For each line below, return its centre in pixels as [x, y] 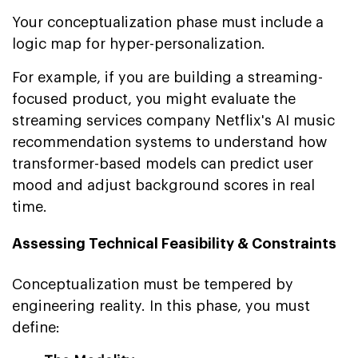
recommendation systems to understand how [169, 142]
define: [36, 327]
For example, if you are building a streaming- [167, 77]
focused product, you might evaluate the [154, 99]
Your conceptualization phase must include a [168, 22]
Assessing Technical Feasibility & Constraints [174, 243]
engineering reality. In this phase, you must [161, 306]
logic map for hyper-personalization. [139, 44]
